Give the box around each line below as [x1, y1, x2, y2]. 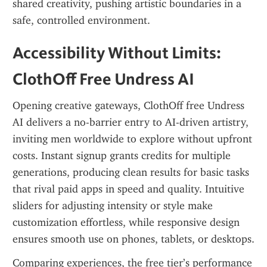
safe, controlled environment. [13, 14, 150, 27]
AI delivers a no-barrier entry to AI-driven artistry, [13, 116, 249, 129]
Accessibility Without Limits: [13, 42, 221, 63]
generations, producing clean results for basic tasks [13, 166, 249, 179]
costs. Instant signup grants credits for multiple [13, 149, 231, 162]
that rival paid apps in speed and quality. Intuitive [13, 182, 244, 195]
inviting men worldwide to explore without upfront [13, 132, 252, 145]
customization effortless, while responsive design [13, 216, 240, 229]
